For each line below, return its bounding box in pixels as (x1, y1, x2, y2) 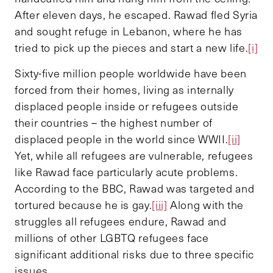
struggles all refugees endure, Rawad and (15, 214, 227, 229)
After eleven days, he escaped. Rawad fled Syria (15, 7, 258, 23)
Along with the (167, 197, 244, 213)
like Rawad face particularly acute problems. (15, 165, 238, 180)
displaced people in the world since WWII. (15, 132, 229, 147)
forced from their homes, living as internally (15, 82, 234, 97)
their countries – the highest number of (15, 115, 213, 130)
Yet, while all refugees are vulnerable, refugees (15, 148, 253, 163)
